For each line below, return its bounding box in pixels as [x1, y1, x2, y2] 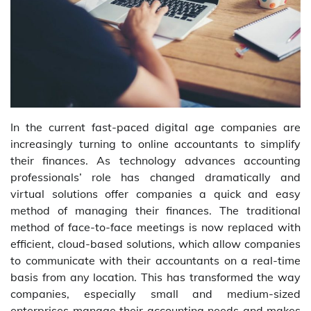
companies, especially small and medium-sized [10, 287, 301, 301]
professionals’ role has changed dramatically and [10, 170, 301, 185]
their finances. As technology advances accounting [10, 153, 301, 168]
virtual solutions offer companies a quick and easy [10, 187, 301, 201]
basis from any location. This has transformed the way [10, 270, 301, 285]
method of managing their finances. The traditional [10, 203, 301, 218]
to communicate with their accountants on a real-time [10, 253, 301, 268]
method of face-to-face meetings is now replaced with [10, 220, 301, 235]
